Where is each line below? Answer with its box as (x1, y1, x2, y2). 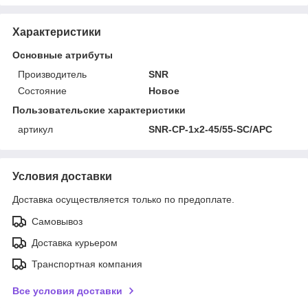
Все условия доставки (12, 285, 122, 296)
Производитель (18, 68, 87, 80)
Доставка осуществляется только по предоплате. (12, 193, 234, 205)
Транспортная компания (32, 258, 142, 269)
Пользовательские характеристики (12, 104, 186, 115)
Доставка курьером (32, 236, 118, 248)
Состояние (18, 85, 67, 96)
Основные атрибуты (12, 49, 113, 60)
